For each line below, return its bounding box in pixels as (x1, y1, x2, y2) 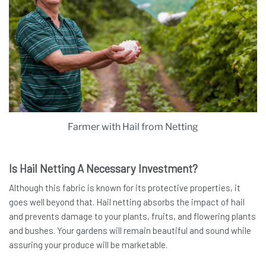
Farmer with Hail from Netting (68, 121, 198, 132)
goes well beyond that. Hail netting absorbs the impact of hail (9, 196, 245, 207)
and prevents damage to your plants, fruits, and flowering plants (9, 210, 256, 221)
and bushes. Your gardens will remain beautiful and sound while (9, 224, 251, 236)
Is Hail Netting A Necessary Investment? (9, 161, 198, 175)
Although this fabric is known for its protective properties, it (9, 182, 240, 193)
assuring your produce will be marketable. (9, 239, 167, 250)
